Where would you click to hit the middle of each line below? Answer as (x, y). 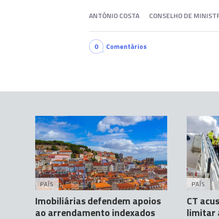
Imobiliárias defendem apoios (98, 201)
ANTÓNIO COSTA (114, 16)
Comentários (126, 46)
